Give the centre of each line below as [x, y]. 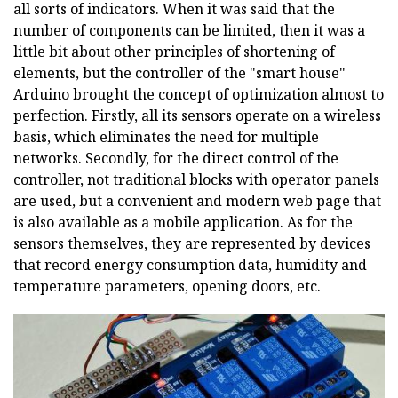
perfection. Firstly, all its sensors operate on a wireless [197, 115]
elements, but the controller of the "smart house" [179, 72]
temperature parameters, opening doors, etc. [167, 286]
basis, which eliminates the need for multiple [166, 136]
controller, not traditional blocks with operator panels [196, 179]
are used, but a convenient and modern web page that [197, 200]
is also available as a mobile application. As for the [183, 222]
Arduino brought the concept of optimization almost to [199, 94]
